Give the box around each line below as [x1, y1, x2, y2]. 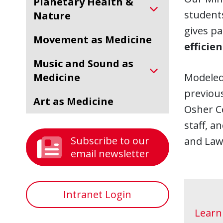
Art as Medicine [40, 95, 113, 108]
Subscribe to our [70, 134, 149, 147]
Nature [33, 9, 71, 22]
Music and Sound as [33, 57, 43, 70]
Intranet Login [63, 188, 132, 201]
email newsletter [70, 147, 149, 160]
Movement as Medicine [43, 33, 152, 46]
